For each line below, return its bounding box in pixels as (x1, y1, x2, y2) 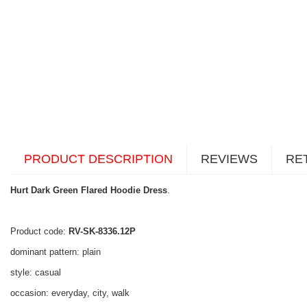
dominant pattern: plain (10, 246, 101, 257)
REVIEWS (201, 151, 258, 166)
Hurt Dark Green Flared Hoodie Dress (10, 184, 167, 195)
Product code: (10, 225, 69, 236)
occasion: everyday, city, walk (10, 287, 130, 298)
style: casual (10, 267, 61, 278)
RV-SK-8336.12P (69, 225, 136, 236)
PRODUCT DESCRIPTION (24, 151, 173, 166)
